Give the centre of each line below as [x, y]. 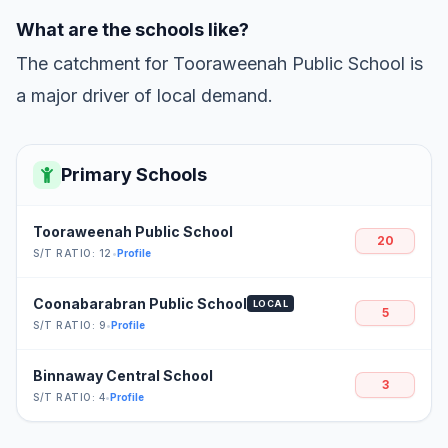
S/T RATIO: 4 [69, 396]
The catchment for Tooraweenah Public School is [219, 63]
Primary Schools [134, 174]
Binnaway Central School [123, 375]
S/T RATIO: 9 [69, 324]
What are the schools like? [132, 29]
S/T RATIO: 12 [72, 252]
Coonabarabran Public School [140, 303]
